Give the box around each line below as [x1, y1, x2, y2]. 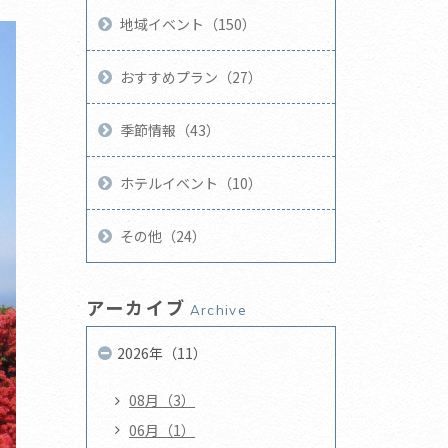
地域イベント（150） [120, 13, 257, 34]
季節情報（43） [120, 119, 221, 140]
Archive [189, 302, 248, 318]
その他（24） [120, 225, 207, 246]
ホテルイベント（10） [120, 172, 263, 193]
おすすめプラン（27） [120, 66, 263, 87]
